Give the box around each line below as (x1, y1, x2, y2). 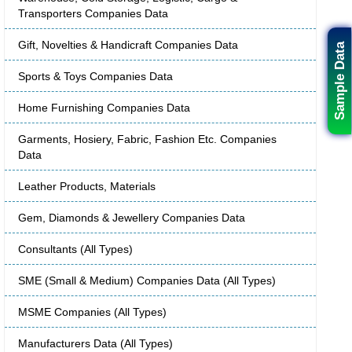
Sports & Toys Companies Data (18, 70, 173, 83)
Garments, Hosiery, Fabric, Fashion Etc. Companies (18, 133, 277, 146)
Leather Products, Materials (18, 180, 156, 193)
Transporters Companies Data (18, 7, 168, 20)
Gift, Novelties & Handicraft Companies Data (18, 38, 238, 52)
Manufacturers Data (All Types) (18, 337, 173, 350)
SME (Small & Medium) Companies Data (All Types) (18, 274, 276, 288)
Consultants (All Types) (18, 243, 133, 256)
